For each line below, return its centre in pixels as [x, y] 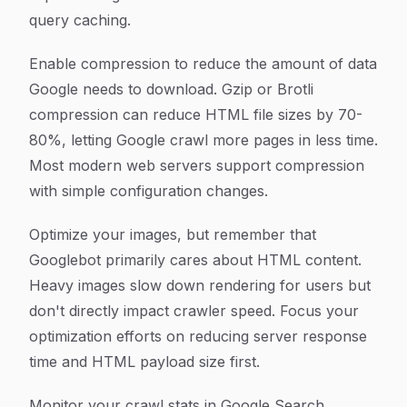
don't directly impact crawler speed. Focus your [194, 311]
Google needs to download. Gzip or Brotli [171, 89]
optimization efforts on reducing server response [198, 336]
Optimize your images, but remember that [173, 234]
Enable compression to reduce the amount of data [203, 64]
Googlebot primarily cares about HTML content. [195, 260]
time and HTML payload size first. [144, 362]
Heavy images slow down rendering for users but [200, 285]
